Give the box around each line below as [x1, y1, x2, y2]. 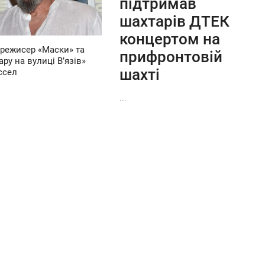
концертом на [119, 30, 221, 49]
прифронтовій [119, 48, 223, 66]
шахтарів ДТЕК [119, 12, 230, 31]
